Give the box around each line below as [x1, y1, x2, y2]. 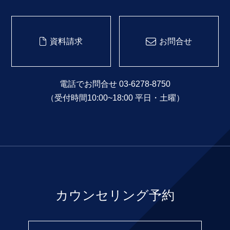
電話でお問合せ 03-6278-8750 [60, 80, 170, 89]
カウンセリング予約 [55, 188, 175, 203]
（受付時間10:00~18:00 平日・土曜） [46, 93, 184, 103]
